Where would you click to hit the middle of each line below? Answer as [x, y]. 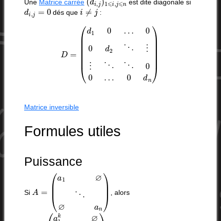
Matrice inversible [51, 107]
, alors [120, 192]
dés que [66, 13]
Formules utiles [72, 131]
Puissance [53, 162]
